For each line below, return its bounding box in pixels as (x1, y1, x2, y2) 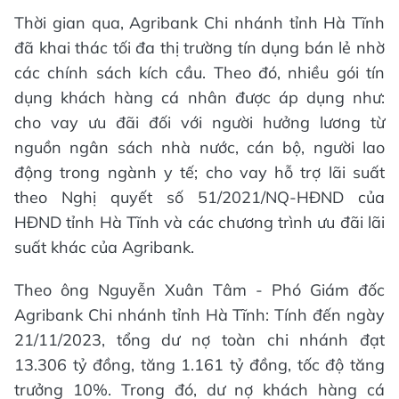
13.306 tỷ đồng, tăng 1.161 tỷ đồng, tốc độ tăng (14, 354, 385, 375)
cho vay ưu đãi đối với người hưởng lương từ (14, 111, 385, 133)
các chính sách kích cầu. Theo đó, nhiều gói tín (14, 61, 385, 83)
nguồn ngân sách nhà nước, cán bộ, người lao (14, 136, 385, 158)
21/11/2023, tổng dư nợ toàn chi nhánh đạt (14, 329, 385, 350)
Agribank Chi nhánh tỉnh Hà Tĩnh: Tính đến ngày (14, 304, 385, 325)
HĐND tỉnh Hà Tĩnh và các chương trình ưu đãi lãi (14, 211, 385, 232)
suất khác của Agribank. (14, 236, 194, 257)
